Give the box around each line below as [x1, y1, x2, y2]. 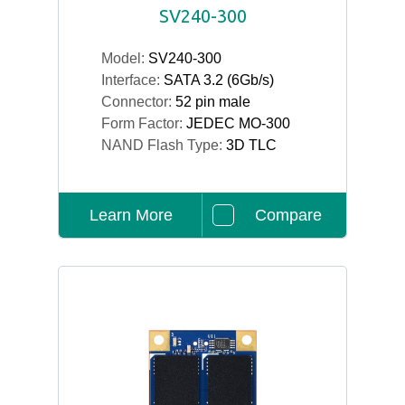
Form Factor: [101, 116, 186, 131]
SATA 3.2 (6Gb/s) [164, 72, 274, 88]
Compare [254, 206, 322, 224]
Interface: [101, 72, 164, 88]
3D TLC [226, 137, 277, 153]
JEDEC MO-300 [186, 116, 290, 131]
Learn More [89, 206, 173, 224]
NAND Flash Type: [101, 137, 226, 153]
